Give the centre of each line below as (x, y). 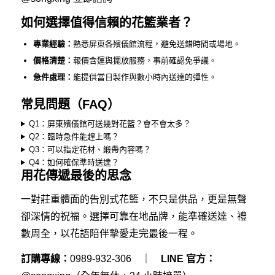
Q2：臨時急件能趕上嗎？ (74, 137)
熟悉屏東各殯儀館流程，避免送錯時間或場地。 (157, 44)
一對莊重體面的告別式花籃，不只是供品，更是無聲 (134, 199)
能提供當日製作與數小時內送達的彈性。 (145, 77)
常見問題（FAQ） (70, 105)
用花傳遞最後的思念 (76, 176)
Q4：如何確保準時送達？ (74, 163)
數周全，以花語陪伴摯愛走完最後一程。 (109, 233)
